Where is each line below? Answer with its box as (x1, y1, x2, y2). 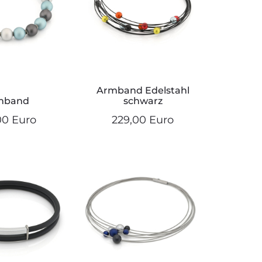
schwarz (123, 95, 163, 107)
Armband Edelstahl (96, 85, 189, 96)
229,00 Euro (112, 113, 174, 127)
